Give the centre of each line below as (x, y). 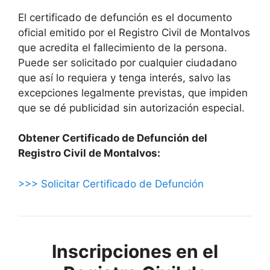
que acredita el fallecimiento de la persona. (123, 47)
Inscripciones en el (135, 251)
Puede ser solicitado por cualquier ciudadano (127, 62)
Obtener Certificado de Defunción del (113, 138)
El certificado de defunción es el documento (125, 17)
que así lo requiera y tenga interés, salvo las (124, 77)
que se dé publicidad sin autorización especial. (131, 108)
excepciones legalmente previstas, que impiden (133, 93)
